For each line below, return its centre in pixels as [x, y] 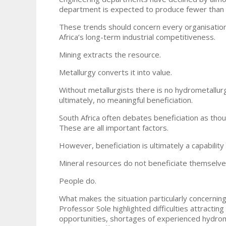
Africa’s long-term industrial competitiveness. [137, 37]
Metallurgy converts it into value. [116, 72]
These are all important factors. [114, 127]
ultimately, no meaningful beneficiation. [126, 100]
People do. [78, 180]
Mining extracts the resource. [110, 54]
